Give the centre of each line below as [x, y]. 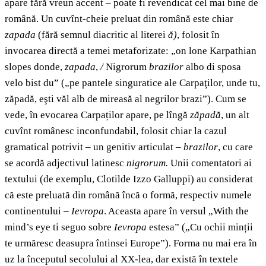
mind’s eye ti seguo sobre [59, 227]
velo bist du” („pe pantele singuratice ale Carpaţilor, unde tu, [132, 83]
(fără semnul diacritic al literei [103, 35]
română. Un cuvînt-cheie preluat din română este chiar [119, 19]
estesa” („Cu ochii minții [200, 227]
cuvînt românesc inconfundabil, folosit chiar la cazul [116, 131]
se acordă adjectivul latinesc [64, 163]
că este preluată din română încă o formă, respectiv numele [128, 195]
